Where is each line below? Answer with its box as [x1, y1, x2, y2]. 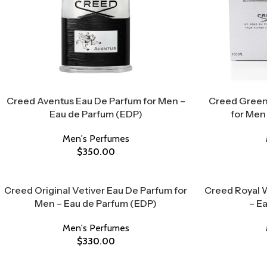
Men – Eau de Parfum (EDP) [35, 197, 157, 209]
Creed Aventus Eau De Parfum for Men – [6, 95, 185, 107]
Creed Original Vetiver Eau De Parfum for [4, 184, 187, 196]
